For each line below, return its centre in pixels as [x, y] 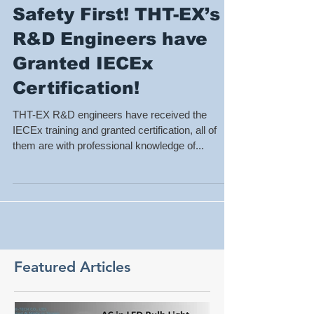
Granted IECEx [83, 88]
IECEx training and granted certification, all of [115, 155]
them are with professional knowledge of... [108, 171]
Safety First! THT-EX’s [116, 39]
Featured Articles [72, 292]
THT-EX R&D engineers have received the [110, 140]
